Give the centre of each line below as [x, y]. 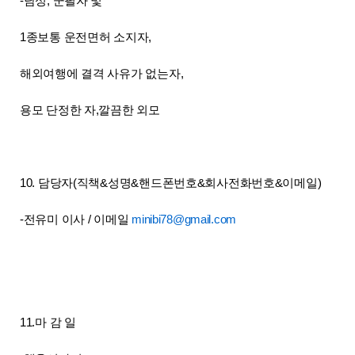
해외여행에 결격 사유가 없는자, [102, 73]
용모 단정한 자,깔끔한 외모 [90, 110]
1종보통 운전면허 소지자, [86, 37]
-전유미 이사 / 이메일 [76, 219]
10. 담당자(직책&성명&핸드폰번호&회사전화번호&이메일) [171, 183]
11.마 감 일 [48, 322]
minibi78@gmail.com [184, 219]
